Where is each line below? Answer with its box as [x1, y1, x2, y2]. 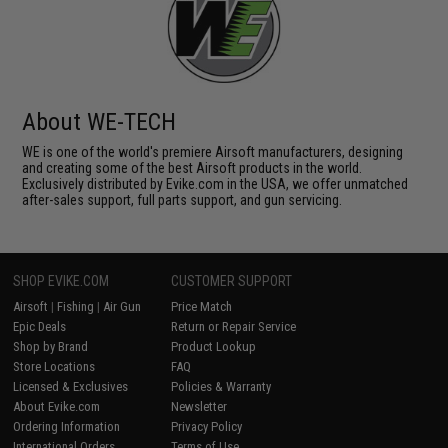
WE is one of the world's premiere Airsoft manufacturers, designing [22, 144, 404, 160]
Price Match [171, 299, 233, 314]
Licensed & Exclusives [13, 379, 129, 394]
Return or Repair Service [171, 319, 297, 334]
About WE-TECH [22, 108, 177, 136]
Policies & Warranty [171, 379, 272, 394]
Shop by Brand [13, 339, 89, 354]
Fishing [57, 299, 95, 314]
